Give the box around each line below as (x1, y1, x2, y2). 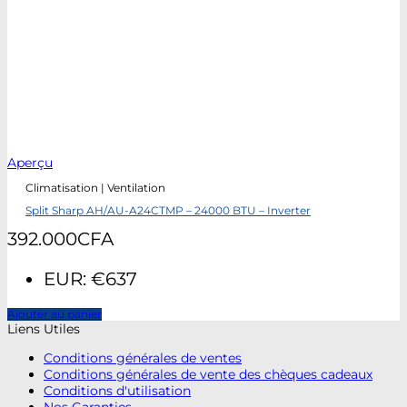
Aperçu (7, 154, 53, 171)
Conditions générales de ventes (44, 350, 242, 367)
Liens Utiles (7, 320, 80, 337)
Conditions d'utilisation (44, 382, 191, 400)
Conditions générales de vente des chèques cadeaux (44, 366, 372, 383)
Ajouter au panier (7, 307, 102, 321)
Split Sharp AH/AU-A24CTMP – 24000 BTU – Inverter (25, 204, 311, 218)
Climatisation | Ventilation (25, 181, 165, 194)
